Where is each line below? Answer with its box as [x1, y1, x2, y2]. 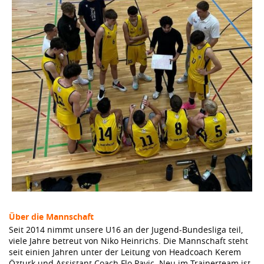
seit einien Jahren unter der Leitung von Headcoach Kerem [9, 246, 241, 258]
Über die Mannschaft [9, 211, 94, 223]
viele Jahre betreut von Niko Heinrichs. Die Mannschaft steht [9, 235, 248, 247]
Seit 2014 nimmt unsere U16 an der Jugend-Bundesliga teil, [9, 224, 243, 236]
